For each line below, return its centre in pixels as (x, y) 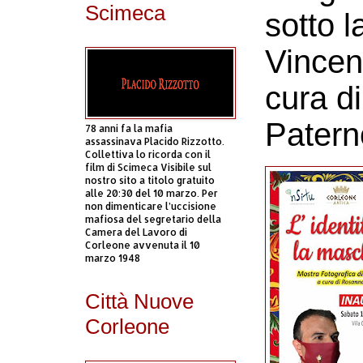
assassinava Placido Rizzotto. (155, 141)
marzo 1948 (113, 258)
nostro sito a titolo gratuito (150, 180)
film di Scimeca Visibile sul (148, 167)
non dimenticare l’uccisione (151, 206)
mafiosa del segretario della (153, 219)
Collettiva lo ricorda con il (148, 154)
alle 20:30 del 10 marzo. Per (152, 193)
